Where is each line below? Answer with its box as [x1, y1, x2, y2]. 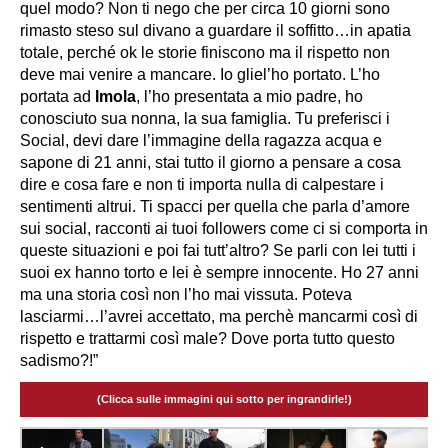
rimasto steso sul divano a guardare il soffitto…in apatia [20, 21, 411, 39]
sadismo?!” [20, 351, 98, 369]
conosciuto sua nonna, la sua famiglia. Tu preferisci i [20, 109, 390, 127]
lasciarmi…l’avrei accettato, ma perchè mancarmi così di [20, 307, 418, 325]
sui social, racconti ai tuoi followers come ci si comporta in [20, 219, 428, 237]
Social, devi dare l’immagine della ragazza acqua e [20, 131, 382, 149]
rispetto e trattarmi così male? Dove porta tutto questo [20, 329, 395, 347]
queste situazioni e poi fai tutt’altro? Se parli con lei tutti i [20, 241, 416, 259]
